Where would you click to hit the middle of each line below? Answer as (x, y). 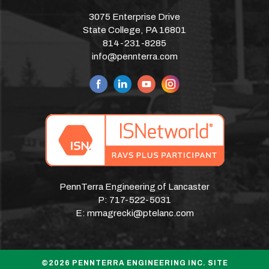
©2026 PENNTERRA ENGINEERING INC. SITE (134, 263)
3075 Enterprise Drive (134, 17)
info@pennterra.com (134, 57)
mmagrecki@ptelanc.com (140, 213)
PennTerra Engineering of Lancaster (134, 187)
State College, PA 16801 (134, 30)
